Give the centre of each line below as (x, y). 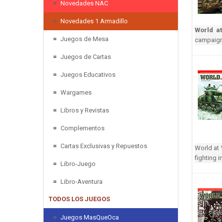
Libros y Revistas (85, 110)
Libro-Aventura (82, 181)
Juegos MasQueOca (90, 217)
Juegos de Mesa (84, 39)
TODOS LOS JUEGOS (79, 199)
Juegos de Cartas (86, 56)
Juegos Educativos (88, 74)
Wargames (76, 92)
